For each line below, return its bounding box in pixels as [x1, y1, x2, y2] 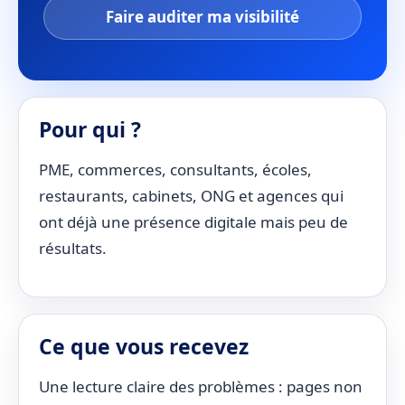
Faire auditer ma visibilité [106, 6, 299, 27]
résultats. [39, 238, 107, 259]
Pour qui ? [39, 115, 141, 144]
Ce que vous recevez [39, 332, 249, 361]
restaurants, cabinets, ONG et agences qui [39, 185, 344, 206]
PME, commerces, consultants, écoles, [39, 159, 312, 180]
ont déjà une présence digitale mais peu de [39, 212, 348, 232]
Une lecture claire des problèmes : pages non [39, 376, 363, 397]
